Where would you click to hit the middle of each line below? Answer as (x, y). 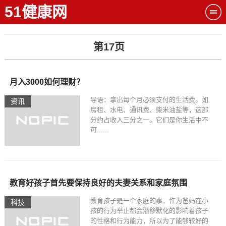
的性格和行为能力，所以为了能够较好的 (149, 221)
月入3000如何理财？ (47, 82)
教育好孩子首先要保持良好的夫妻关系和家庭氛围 (98, 183)
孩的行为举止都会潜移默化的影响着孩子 (149, 211)
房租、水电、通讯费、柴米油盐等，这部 (149, 110)
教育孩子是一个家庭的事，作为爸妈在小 (149, 201)
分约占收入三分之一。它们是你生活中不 (149, 120)
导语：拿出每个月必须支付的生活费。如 (149, 100)
